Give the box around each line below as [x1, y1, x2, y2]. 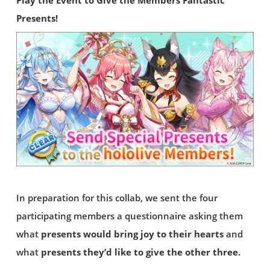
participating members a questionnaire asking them [16, 210, 243, 223]
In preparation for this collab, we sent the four [16, 192, 218, 205]
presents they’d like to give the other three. [40, 246, 240, 259]
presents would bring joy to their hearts [40, 228, 224, 241]
